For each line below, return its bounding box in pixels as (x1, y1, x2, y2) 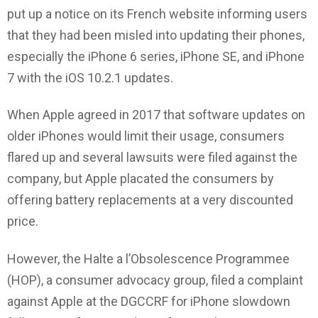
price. (7, 214, 38, 229)
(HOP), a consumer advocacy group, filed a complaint (7, 272, 303, 287)
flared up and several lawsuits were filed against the (7, 150, 297, 165)
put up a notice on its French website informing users (7, 6, 307, 21)
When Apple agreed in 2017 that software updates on (7, 107, 305, 123)
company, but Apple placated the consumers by (7, 171, 274, 187)
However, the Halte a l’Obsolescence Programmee (7, 251, 290, 266)
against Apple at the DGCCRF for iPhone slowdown (7, 293, 290, 309)
